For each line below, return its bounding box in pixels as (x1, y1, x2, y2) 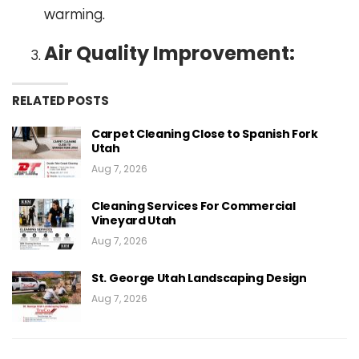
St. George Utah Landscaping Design (91, 270, 307, 287)
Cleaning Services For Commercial (91, 198, 296, 215)
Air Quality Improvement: (44, 40, 295, 67)
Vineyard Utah (91, 212, 177, 229)
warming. (44, 7, 105, 23)
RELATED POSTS (12, 92, 109, 110)
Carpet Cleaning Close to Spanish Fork (91, 126, 318, 143)
